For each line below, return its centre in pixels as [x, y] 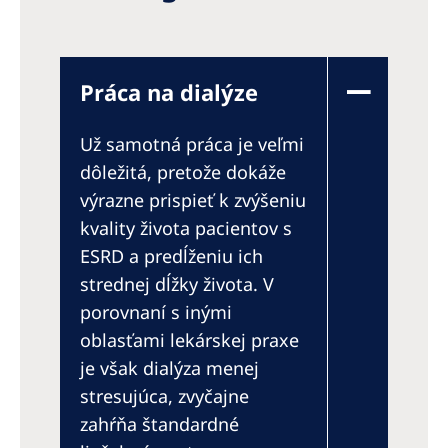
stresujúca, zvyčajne [164, 395]
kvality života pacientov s [186, 227]
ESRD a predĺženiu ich [171, 255]
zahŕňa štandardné [159, 423]
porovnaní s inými [156, 311]
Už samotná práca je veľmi [192, 143]
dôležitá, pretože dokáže [183, 171]
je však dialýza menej [169, 367]
